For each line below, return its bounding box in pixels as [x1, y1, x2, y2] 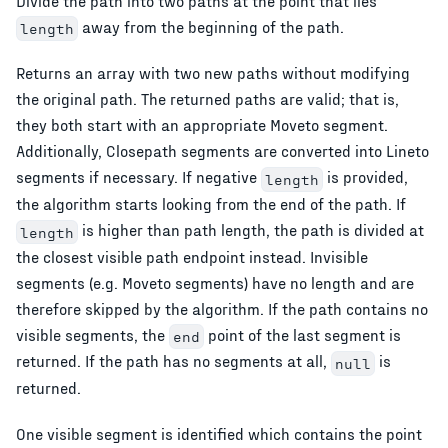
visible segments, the [16, 324, 169, 344]
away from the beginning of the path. [77, 16, 344, 36]
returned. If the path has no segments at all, [16, 351, 331, 371]
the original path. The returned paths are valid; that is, [16, 89, 399, 109]
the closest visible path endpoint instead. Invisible [16, 246, 368, 266]
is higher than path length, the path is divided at [77, 219, 424, 239]
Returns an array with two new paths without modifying [16, 63, 410, 83]
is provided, [322, 167, 408, 187]
